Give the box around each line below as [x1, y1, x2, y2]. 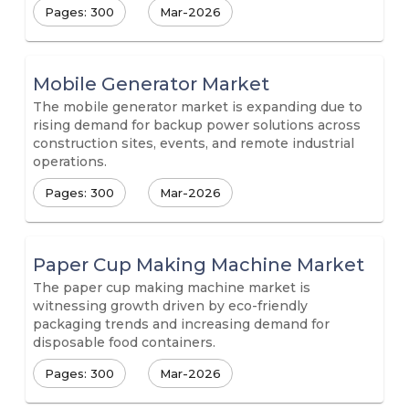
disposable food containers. [33, 334, 215, 351]
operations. [33, 153, 107, 170]
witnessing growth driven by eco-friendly [33, 298, 308, 314]
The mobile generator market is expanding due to [33, 99, 362, 115]
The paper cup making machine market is [33, 279, 310, 296]
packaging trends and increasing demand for [33, 316, 330, 332]
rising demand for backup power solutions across [33, 117, 361, 133]
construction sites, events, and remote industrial [33, 135, 354, 152]
